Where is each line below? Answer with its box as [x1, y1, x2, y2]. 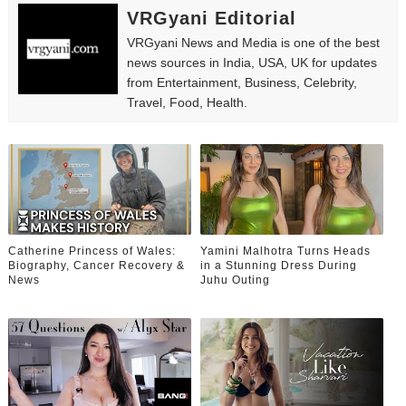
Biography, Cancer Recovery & [7, 258, 185, 272]
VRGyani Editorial [126, 8, 296, 29]
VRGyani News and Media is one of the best [126, 35, 380, 51]
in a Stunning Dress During [200, 258, 358, 272]
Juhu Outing [200, 273, 271, 286]
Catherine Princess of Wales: [7, 244, 176, 257]
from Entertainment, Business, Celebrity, [126, 75, 357, 91]
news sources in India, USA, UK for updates [126, 55, 377, 71]
